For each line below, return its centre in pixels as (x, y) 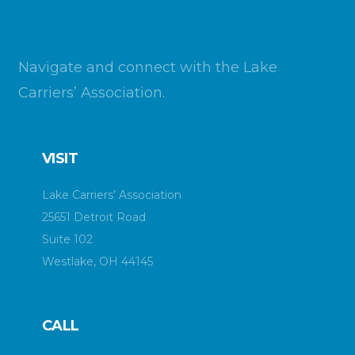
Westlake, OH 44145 (97, 262)
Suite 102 (67, 240)
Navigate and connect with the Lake (148, 68)
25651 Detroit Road (94, 218)
